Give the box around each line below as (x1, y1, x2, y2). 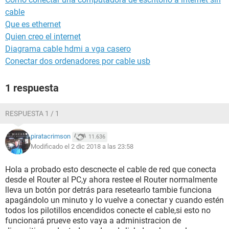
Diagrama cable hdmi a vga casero (5, 44, 131, 54)
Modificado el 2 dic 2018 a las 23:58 (31, 143, 133, 150)
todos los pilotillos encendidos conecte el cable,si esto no (5, 205, 211, 215)
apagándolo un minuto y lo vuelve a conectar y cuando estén (5, 195, 224, 205)
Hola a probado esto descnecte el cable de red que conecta (5, 165, 216, 174)
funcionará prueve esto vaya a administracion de (5, 216, 181, 225)
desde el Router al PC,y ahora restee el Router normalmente (5, 175, 217, 185)
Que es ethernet (5, 19, 61, 29)
